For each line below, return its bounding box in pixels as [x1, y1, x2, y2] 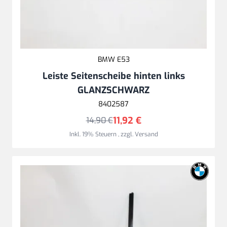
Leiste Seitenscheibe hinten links [42, 70, 185, 83]
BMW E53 [97, 55, 130, 65]
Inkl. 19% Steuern [69, 130, 118, 139]
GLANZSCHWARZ [78, 84, 149, 97]
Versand [134, 130, 158, 139]
